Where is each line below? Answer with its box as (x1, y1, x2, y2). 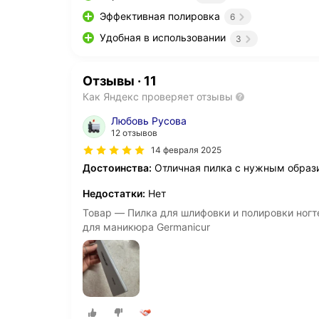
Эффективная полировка (100, 10, 220, 23)
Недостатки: (83, 187, 145, 199)
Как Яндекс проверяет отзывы (83, 90, 233, 103)
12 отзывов (111, 127, 157, 138)
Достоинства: (83, 161, 152, 174)
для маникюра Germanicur (83, 220, 210, 233)
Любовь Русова (111, 114, 187, 127)
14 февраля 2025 (151, 144, 221, 155)
